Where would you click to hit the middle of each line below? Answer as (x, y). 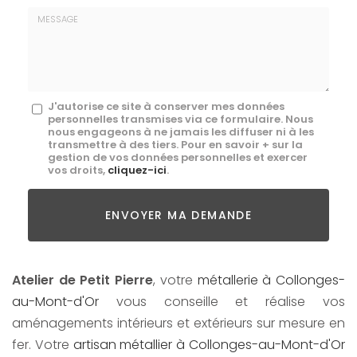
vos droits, (78, 171)
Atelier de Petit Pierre (83, 280)
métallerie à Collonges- (271, 280)
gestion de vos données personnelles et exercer (178, 158)
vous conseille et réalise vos (222, 302)
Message (52, 103)
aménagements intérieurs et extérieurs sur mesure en (178, 324)
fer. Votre (43, 345)
